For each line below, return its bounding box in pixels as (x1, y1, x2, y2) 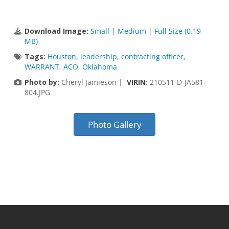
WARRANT (24, 62, 59, 72)
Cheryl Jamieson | (59, 77, 127, 87)
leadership (80, 52, 117, 62)
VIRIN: (126, 77, 150, 87)
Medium (117, 26, 146, 36)
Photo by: (24, 77, 59, 87)
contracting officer (121, 52, 184, 62)
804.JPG (24, 87, 50, 98)
